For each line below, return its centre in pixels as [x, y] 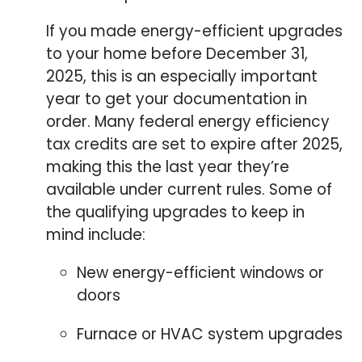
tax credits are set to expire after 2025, [195, 145]
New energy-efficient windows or [200, 272]
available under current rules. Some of [189, 190]
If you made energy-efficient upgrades [195, 32]
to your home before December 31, [177, 54]
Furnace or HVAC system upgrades [209, 334]
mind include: [96, 235]
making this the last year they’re [168, 167]
